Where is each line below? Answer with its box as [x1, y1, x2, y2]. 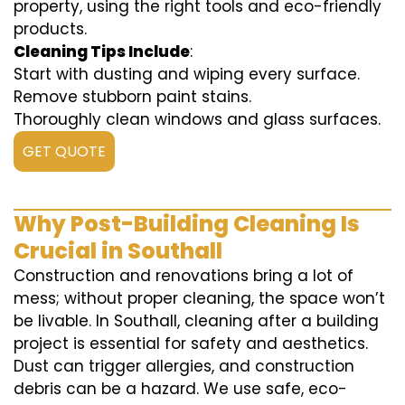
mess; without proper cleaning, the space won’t [14, 287, 385, 310]
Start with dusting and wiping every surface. [14, 63, 360, 86]
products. [14, 18, 87, 41]
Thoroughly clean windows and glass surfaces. [14, 108, 381, 131]
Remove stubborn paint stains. [14, 86, 251, 108]
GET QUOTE [23, 141, 106, 163]
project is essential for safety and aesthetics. [14, 333, 368, 355]
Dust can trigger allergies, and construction [14, 355, 354, 378]
